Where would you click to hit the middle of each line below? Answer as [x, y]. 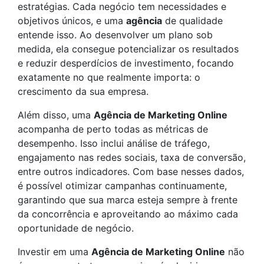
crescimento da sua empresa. [83, 91]
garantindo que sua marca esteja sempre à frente [128, 200]
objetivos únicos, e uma [72, 21]
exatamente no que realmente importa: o [109, 77]
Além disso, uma [56, 115]
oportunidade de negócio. [76, 228]
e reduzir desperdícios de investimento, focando [126, 63]
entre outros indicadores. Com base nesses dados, [131, 171]
